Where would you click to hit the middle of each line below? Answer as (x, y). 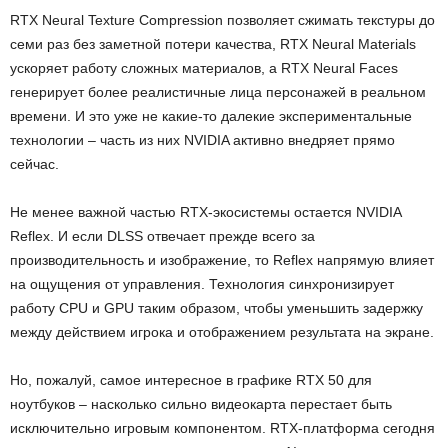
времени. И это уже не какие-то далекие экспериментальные (211, 116)
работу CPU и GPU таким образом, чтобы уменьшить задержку (216, 308)
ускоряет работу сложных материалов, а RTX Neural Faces (204, 68)
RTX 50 (322, 380)
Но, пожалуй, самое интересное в (123, 380)
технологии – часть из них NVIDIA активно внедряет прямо (202, 140)
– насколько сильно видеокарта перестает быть (233, 404)
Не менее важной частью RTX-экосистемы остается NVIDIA (205, 212)
